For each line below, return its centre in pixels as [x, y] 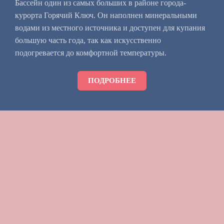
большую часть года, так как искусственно [88, 40]
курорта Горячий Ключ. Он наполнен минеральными [106, 15]
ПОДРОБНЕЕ [112, 80]
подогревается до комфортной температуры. [91, 52]
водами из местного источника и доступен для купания [110, 27]
